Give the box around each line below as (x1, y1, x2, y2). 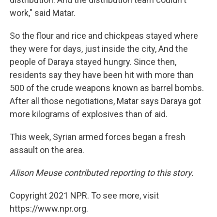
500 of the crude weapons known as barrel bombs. (10, 83, 204, 93)
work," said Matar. (10, 8, 76, 18)
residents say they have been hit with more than (10, 70, 194, 80)
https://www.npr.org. (10, 203, 88, 214)
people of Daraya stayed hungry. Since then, (10, 57, 176, 67)
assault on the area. (10, 145, 84, 155)
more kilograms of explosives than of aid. (10, 109, 168, 120)
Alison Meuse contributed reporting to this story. (10, 168, 194, 178)
